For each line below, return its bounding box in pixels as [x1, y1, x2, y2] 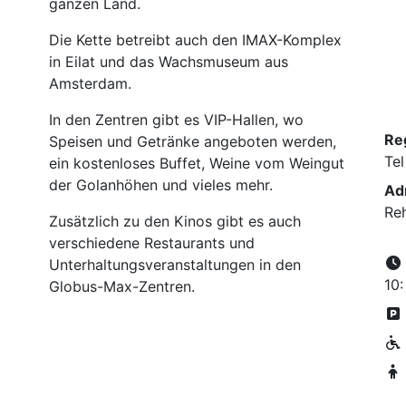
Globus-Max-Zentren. [49, 277, 195, 295]
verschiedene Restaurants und [49, 234, 255, 252]
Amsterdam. [49, 74, 131, 92]
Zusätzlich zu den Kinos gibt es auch [49, 212, 301, 230]
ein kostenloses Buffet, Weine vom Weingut [49, 154, 344, 172]
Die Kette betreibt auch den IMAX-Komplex [49, 31, 342, 49]
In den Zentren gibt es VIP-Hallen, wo [49, 111, 304, 129]
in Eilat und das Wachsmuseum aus [49, 53, 288, 71]
